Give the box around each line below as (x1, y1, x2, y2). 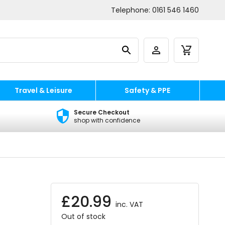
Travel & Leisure (15, 85, 72, 95)
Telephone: (111, 5, 152, 15)
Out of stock (61, 211, 105, 221)
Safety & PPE (125, 85, 170, 95)
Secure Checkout (73, 108, 130, 117)
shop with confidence (73, 116, 140, 125)
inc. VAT (116, 199, 143, 209)
